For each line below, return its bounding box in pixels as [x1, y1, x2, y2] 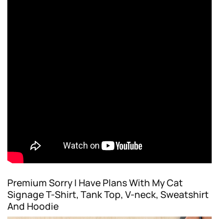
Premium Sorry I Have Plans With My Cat [7, 176, 183, 189]
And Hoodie [7, 199, 59, 213]
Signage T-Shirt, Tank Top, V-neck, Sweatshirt [7, 188, 209, 201]
